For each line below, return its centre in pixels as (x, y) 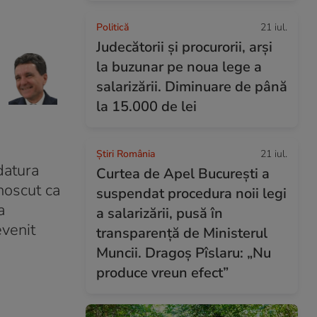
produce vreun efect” (162, 273)
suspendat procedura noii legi (191, 194)
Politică (113, 27)
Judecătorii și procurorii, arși (184, 47)
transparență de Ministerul (182, 233)
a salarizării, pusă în (160, 213)
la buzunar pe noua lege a (179, 67)
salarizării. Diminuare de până (192, 87)
